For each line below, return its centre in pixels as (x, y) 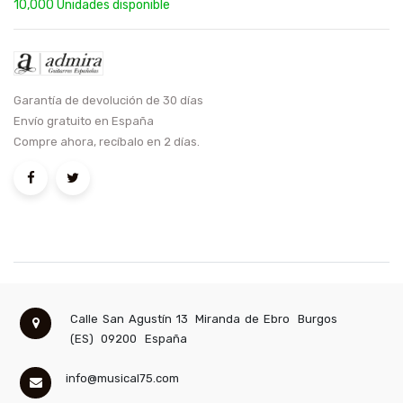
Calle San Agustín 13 (129, 319)
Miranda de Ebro (243, 319)
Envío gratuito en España (84, 121)
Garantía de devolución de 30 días (108, 101)
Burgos (317, 319)
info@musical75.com (122, 379)
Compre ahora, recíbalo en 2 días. (107, 142)
